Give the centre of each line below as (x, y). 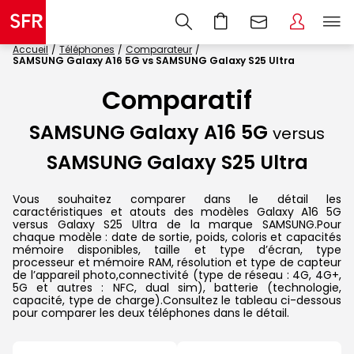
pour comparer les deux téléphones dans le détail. (151, 313)
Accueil (30, 49)
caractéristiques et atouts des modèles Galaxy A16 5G (177, 211)
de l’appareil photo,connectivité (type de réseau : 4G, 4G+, (177, 275)
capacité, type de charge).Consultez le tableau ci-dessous (177, 300)
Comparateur (159, 49)
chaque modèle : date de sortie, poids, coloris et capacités (177, 237)
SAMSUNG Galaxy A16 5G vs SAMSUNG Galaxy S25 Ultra (154, 60)
